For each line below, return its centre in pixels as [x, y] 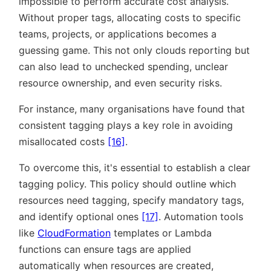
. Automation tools [201, 217]
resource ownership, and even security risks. [120, 83]
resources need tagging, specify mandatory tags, [131, 200]
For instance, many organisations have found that [132, 109]
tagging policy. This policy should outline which [127, 184]
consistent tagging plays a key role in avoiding [126, 125]
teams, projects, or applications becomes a [118, 34]
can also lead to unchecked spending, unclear [123, 67]
